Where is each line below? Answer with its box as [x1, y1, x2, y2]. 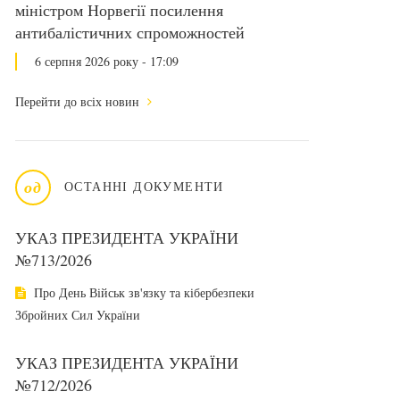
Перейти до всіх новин [15, 93, 143, 110]
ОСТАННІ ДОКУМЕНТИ [64, 178, 224, 195]
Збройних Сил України [15, 306, 140, 323]
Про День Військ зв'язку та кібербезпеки [30, 284, 254, 301]
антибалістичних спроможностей [15, 21, 245, 43]
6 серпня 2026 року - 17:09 [35, 53, 179, 70]
